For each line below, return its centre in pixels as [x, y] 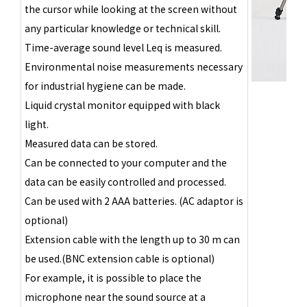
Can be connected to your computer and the [126, 162]
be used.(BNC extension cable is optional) [120, 258]
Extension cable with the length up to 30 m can [132, 239]
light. [37, 124]
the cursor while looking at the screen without [131, 9]
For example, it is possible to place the [113, 277]
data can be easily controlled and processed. [125, 181]
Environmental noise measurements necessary [134, 66]
